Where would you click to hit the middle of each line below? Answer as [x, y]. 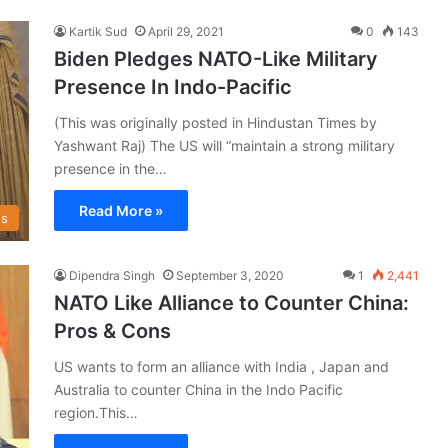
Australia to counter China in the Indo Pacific [198, 389]
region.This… [96, 412]
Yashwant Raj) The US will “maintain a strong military [224, 145]
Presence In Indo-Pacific [173, 86]
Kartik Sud [98, 31]
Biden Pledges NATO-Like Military [216, 58]
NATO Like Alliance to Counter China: [231, 302]
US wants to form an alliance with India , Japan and [221, 366]
